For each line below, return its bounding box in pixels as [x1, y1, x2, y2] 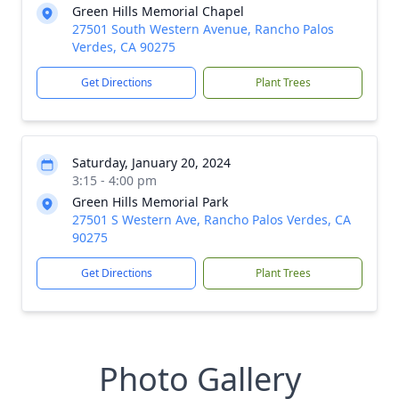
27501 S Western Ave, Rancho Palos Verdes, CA [72, 211, 351, 228]
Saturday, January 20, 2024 [72, 154, 231, 171]
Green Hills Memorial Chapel [72, 3, 244, 20]
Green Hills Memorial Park [72, 193, 228, 210]
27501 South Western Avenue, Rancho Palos [72, 20, 334, 37]
